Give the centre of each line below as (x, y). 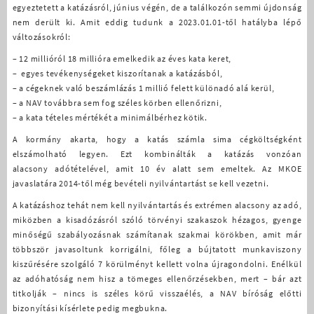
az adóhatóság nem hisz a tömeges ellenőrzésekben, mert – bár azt (157, 278)
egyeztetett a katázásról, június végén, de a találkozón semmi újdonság (157, 7)
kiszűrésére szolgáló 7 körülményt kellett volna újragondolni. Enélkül (157, 264)
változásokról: (41, 36)
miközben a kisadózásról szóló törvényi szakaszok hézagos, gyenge (157, 219)
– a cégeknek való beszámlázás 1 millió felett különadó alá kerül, (143, 88)
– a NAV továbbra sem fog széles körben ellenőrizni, (117, 102)
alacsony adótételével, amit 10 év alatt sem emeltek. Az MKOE (157, 168)
